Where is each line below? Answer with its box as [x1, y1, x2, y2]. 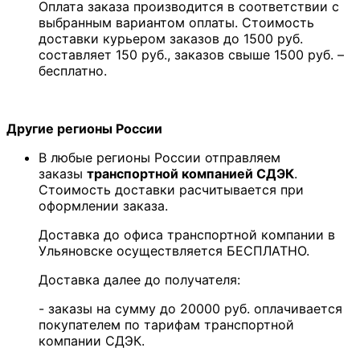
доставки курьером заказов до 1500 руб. [39, 31, 303, 47]
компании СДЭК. [39, 333, 145, 350]
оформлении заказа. [39, 198, 168, 215]
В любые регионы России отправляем [39, 149, 280, 166]
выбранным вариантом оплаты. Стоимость [39, 14, 314, 31]
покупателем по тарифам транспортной [39, 317, 294, 333]
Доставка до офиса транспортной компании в [39, 227, 335, 243]
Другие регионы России [6, 121, 162, 137]
